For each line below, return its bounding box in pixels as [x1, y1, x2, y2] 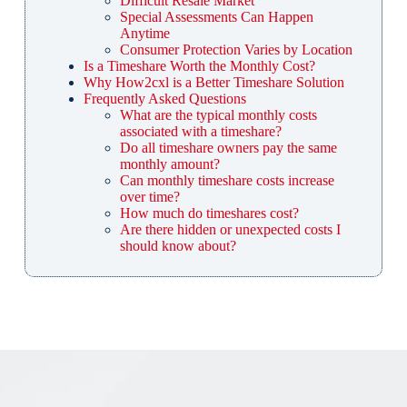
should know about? [119, 238, 236, 254]
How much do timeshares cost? [119, 205, 299, 222]
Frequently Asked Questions [83, 91, 246, 107]
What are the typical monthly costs [119, 107, 317, 124]
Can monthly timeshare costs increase [119, 173, 334, 189]
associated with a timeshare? [119, 124, 282, 140]
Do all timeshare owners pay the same [119, 140, 337, 156]
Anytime [119, 25, 170, 42]
